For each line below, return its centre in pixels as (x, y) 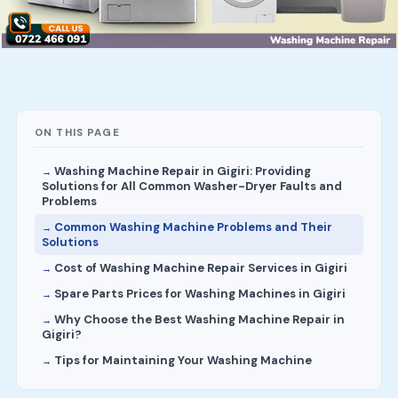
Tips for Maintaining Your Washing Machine (183, 361)
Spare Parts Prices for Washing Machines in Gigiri (199, 294)
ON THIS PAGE (77, 133)
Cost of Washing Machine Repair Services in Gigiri (200, 268)
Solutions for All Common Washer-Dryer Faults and (191, 187)
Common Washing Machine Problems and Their (193, 227)
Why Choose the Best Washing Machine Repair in (199, 320)
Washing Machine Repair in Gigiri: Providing (182, 171)
